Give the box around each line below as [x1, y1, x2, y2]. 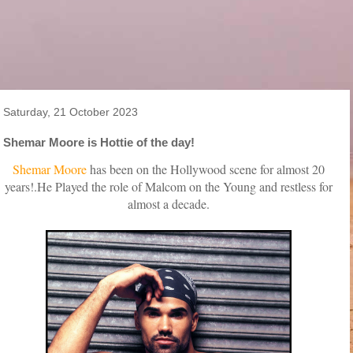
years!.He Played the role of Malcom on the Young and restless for [5, 178, 333, 195]
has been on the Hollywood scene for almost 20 [87, 161, 325, 177]
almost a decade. [128, 195, 210, 212]
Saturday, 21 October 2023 [3, 106, 138, 118]
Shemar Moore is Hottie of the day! [3, 136, 195, 149]
